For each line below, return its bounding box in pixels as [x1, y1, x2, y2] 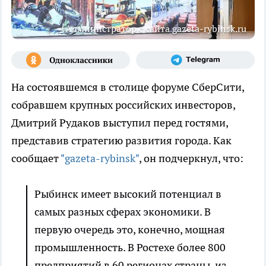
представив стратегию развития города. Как [11, 134, 232, 148]
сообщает [11, 151, 61, 166]
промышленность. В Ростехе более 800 [34, 240, 226, 255]
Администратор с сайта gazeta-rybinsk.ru [65, 23, 246, 35]
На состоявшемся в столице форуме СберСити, [11, 80, 244, 94]
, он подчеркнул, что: [139, 151, 243, 166]
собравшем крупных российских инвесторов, [11, 98, 235, 112]
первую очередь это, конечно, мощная [34, 223, 225, 237]
